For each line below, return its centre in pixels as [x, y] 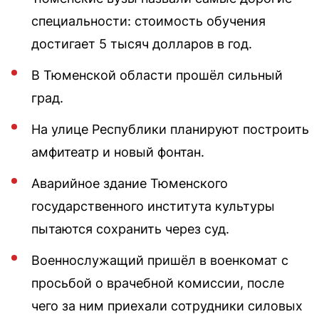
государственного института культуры [153, 206]
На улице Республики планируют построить [170, 129]
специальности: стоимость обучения [148, 21]
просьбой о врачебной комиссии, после [158, 283]
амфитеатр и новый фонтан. [118, 152]
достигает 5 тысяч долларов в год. [142, 43]
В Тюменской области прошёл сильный [157, 75]
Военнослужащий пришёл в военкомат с [160, 260]
